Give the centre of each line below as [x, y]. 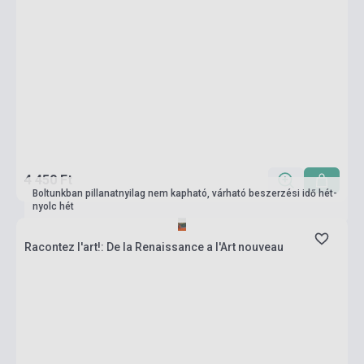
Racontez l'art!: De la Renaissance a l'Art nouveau [154, 247]
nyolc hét [53, 206]
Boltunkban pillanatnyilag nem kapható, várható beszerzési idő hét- [185, 193]
